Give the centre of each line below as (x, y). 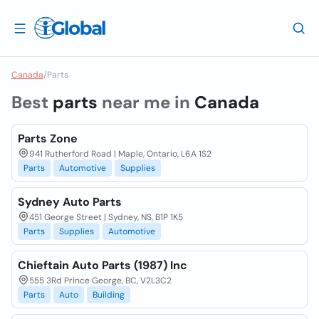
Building (109, 295)
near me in (146, 102)
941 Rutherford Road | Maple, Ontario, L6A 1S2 (120, 154)
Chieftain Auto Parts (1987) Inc (103, 265)
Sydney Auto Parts (70, 202)
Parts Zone (48, 138)
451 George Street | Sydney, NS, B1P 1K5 (106, 217)
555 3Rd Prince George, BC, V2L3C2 (100, 281)
